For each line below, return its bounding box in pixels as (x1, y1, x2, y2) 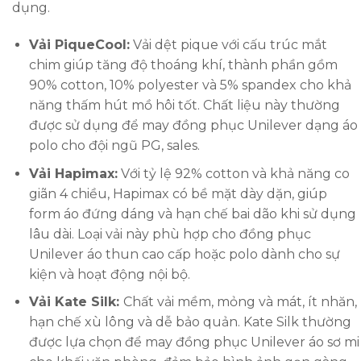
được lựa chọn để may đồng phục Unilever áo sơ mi (28, 334, 359, 351)
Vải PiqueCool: (28, 37, 130, 53)
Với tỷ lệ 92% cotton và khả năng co (117, 165, 350, 181)
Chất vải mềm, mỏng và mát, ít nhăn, (122, 294, 357, 310)
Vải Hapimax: (28, 165, 118, 181)
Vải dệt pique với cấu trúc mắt (129, 37, 327, 53)
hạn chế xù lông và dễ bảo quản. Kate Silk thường (28, 314, 351, 330)
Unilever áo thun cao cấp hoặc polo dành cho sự (28, 246, 340, 262)
